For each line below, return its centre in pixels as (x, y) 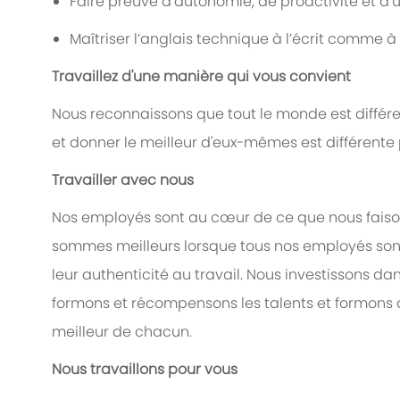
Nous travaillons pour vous (145, 370)
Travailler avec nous (123, 180)
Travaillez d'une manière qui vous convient (201, 77)
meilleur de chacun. (122, 332)
